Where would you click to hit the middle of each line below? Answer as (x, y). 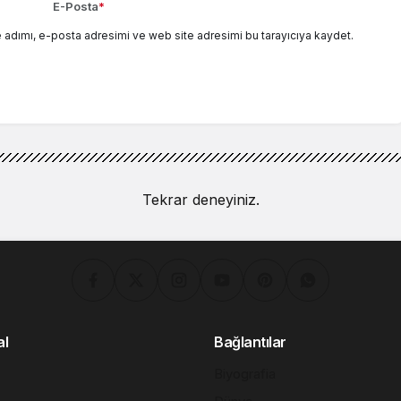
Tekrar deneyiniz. (200, 200)
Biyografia (245, 374)
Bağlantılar (250, 342)
